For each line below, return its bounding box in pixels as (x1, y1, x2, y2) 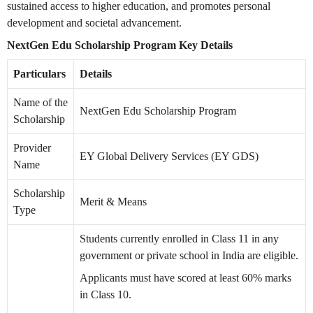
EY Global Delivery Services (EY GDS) (80, 150, 259, 162)
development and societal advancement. (7, 16, 182, 29)
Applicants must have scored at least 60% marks (80, 271, 291, 284)
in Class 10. (80, 288, 131, 300)
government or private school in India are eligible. (80, 249, 298, 261)
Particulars (13, 67, 66, 80)
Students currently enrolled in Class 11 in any (80, 232, 279, 245)
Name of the (13, 96, 68, 108)
